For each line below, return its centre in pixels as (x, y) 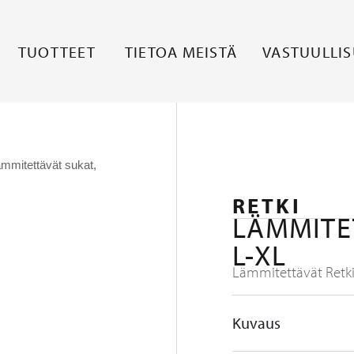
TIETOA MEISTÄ (181, 52)
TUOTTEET (56, 52)
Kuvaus (256, 323)
